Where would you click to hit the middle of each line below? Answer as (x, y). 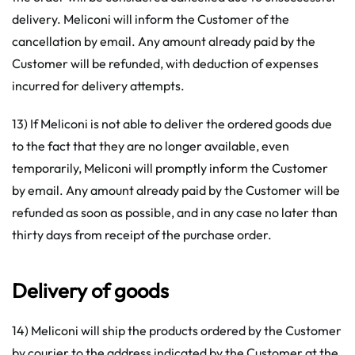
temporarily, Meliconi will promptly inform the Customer (170, 168)
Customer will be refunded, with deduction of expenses (165, 63)
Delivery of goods (90, 290)
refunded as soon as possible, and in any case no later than (175, 212)
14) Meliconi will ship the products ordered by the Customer (177, 330)
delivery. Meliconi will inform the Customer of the (151, 19)
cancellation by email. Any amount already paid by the (164, 41)
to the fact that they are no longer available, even (151, 146)
